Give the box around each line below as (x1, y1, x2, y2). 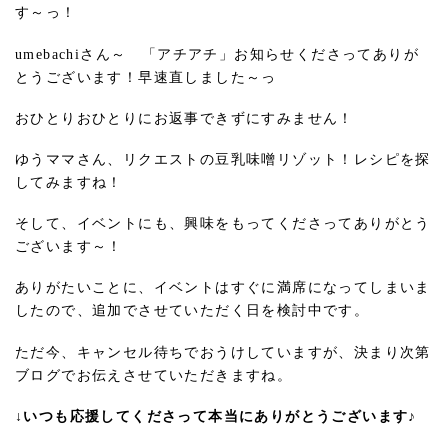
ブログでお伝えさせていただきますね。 (15, 367, 293, 383)
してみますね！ (15, 174, 123, 190)
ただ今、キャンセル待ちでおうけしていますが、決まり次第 (15, 344, 431, 360)
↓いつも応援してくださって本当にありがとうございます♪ (15, 408, 417, 424)
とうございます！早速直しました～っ (15, 69, 277, 85)
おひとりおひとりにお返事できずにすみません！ (15, 110, 354, 126)
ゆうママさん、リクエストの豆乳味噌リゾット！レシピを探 (15, 151, 431, 167)
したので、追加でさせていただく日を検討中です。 (15, 303, 370, 319)
